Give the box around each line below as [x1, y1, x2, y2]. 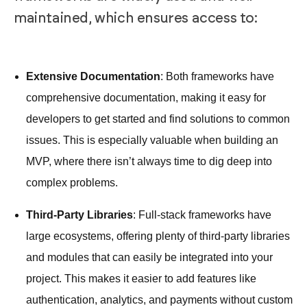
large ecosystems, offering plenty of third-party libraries [26, 230, 290, 242]
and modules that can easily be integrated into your [26, 251, 273, 263]
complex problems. [26, 176, 118, 188]
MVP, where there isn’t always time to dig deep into [26, 155, 272, 167]
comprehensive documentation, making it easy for [26, 91, 266, 103]
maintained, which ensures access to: [14, 11, 258, 25]
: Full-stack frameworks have [133, 208, 271, 221]
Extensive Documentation [26, 70, 160, 82]
